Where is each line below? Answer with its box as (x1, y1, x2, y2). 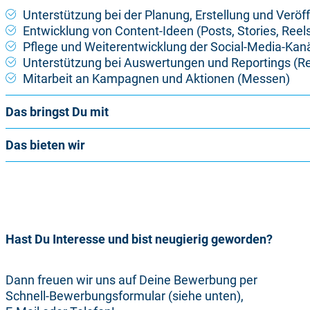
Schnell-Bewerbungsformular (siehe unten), (6, 289, 244, 304)
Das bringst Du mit (6, 104, 109, 120)
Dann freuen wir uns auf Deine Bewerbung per (6, 273, 257, 288)
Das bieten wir (6, 138, 85, 153)
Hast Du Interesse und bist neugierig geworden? (6, 232, 273, 247)
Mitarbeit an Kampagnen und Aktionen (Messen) (23, 71, 290, 86)
